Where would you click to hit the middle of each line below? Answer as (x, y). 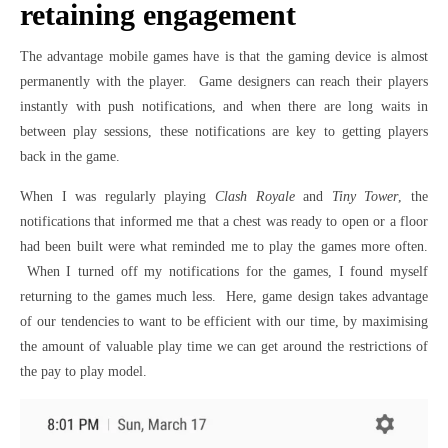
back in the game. (70, 156)
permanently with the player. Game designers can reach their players (224, 81)
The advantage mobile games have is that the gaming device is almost (224, 56)
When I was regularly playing (117, 196)
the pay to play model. (83, 371)
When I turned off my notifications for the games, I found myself (224, 271)
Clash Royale (255, 196)
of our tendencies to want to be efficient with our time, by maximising (224, 321)
